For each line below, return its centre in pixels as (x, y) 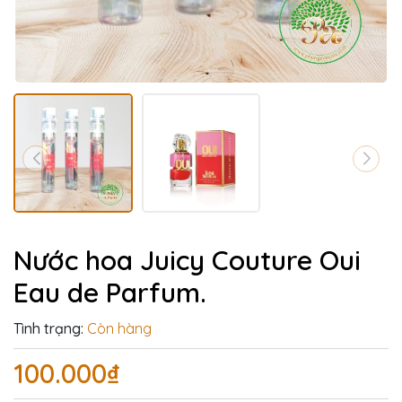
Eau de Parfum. (110, 292)
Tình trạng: (48, 328)
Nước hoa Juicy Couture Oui (187, 260)
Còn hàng (119, 328)
